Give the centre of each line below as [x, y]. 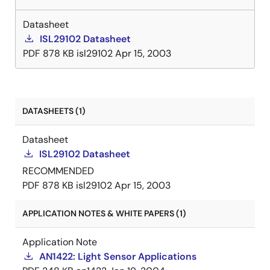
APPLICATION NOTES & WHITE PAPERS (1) [104, 213]
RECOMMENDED [58, 171]
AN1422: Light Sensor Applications [118, 256]
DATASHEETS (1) [54, 111]
